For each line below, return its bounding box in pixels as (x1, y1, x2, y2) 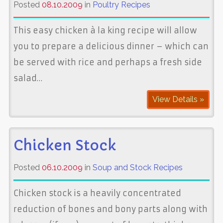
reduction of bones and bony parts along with (13, 204, 208, 214)
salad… (13, 73, 42, 83)
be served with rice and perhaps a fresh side (13, 57, 202, 67)
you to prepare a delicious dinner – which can (13, 41, 209, 51)
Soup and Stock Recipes (92, 162, 183, 172)
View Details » (152, 94, 205, 104)
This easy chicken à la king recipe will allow (13, 25, 197, 35)
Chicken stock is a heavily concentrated (13, 188, 181, 198)
